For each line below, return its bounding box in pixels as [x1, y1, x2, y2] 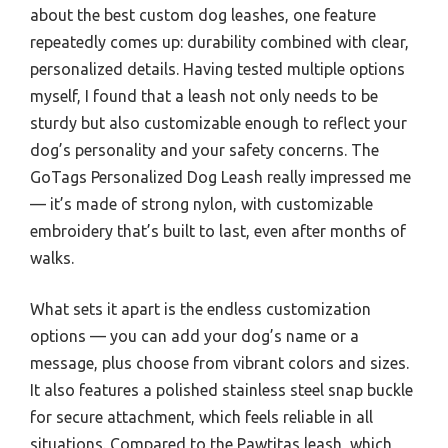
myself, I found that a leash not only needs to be [30, 87, 378, 106]
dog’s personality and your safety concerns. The [30, 141, 379, 160]
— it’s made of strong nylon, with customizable [30, 195, 373, 214]
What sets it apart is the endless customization [30, 300, 371, 319]
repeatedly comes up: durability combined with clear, [30, 33, 409, 52]
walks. [30, 249, 74, 268]
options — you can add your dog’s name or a [30, 327, 359, 346]
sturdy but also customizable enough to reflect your [30, 114, 407, 133]
